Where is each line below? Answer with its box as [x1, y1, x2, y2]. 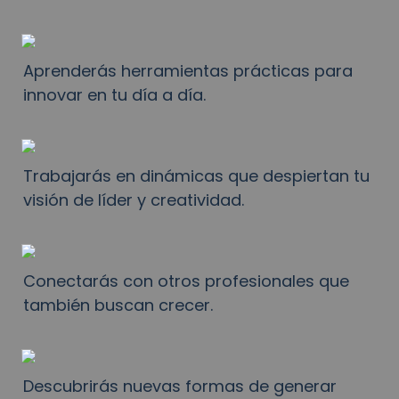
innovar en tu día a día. [23, 84, 206, 106]
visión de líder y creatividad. [23, 189, 244, 211]
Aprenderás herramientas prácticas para [23, 60, 353, 82]
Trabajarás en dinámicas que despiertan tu [23, 165, 370, 187]
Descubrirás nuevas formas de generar [23, 375, 337, 397]
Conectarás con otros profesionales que [23, 270, 349, 292]
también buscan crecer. [23, 294, 213, 316]
